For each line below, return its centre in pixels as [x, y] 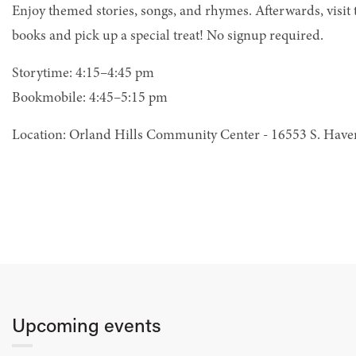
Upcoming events [87, 327]
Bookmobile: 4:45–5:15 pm [90, 98]
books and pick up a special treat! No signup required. [168, 36]
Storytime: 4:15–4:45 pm [83, 74]
